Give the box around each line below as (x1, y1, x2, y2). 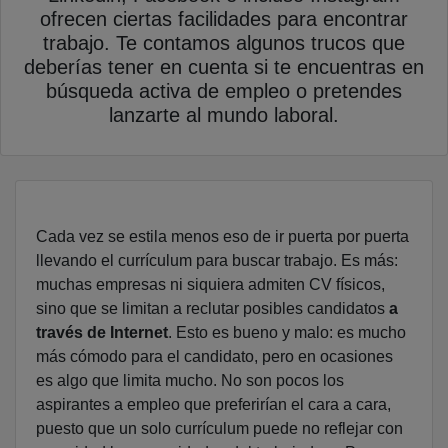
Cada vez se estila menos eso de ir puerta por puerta (36, 228, 409, 246)
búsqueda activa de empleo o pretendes (46, 80, 402, 103)
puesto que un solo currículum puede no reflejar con (36, 420, 403, 438)
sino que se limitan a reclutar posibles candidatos (36, 300, 389, 318)
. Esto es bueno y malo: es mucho (168, 324, 406, 342)
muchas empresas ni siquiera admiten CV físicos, (36, 276, 385, 294)
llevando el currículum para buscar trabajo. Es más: (36, 252, 398, 270)
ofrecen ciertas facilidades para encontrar (40, 8, 408, 31)
